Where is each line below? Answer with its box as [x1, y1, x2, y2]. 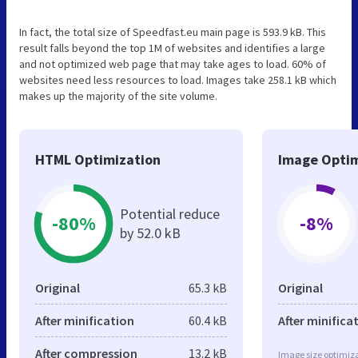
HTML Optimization [35, 149, 161, 169]
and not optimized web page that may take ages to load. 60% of [19, 56, 326, 71]
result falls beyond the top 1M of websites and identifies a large [19, 40, 325, 55]
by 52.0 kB [120, 223, 181, 242]
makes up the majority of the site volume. [19, 88, 217, 103]
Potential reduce [120, 204, 220, 223]
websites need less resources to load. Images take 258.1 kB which [19, 72, 336, 87]
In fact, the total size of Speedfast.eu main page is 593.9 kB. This [19, 24, 326, 39]
